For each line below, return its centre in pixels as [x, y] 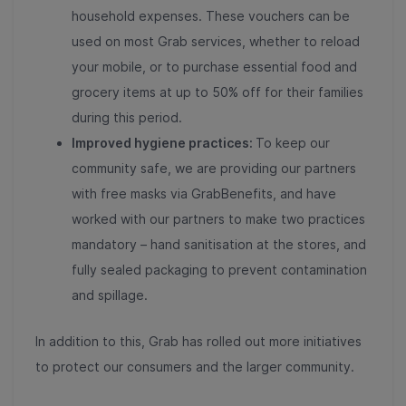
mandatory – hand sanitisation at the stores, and [219, 245]
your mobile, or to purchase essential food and [214, 67]
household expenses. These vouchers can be [211, 16]
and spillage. [110, 295]
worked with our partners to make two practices [218, 219]
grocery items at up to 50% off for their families [217, 92]
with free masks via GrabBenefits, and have [204, 194]
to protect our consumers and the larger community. [195, 367]
